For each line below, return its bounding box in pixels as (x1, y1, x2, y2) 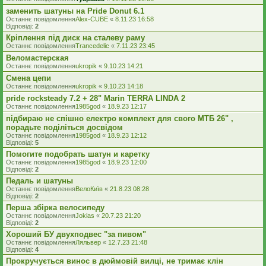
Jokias (75, 212, 94, 219)
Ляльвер (75, 239, 101, 246)
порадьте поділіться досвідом (6, 123, 123, 132)
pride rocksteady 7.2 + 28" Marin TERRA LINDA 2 (6, 94, 185, 103)
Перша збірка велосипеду (6, 203, 104, 212)
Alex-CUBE (75, 15, 108, 23)
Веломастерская (6, 53, 69, 62)
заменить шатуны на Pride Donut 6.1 (6, 7, 144, 15)
